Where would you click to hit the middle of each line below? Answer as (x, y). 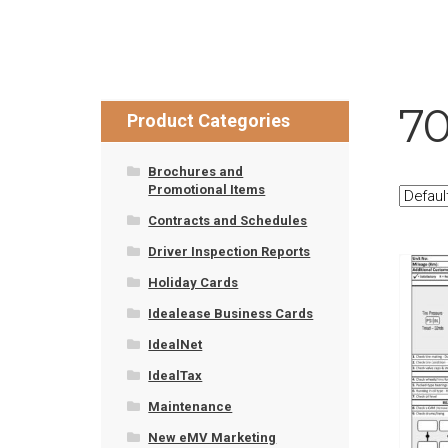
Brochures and (196, 171)
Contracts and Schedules (228, 220)
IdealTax (175, 375)
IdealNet (175, 344)
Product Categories (209, 120)
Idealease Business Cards (231, 313)
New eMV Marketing (212, 437)
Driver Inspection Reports (229, 251)
